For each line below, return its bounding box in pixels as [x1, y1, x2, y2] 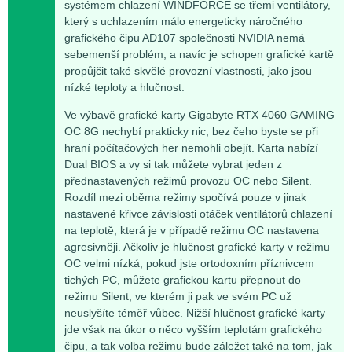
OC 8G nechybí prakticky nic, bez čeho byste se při [64, 125, 318, 138]
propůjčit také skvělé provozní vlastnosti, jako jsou [64, 64, 312, 78]
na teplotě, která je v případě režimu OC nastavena [64, 224, 319, 237]
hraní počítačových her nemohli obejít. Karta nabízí [64, 141, 318, 155]
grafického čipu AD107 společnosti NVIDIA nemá [64, 31, 305, 45]
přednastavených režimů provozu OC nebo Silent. [64, 174, 312, 188]
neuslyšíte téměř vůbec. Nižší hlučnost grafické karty [64, 306, 325, 320]
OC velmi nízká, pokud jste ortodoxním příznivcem [64, 257, 314, 270]
